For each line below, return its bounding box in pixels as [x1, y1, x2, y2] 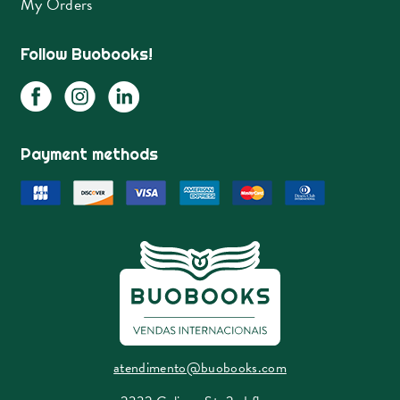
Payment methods [20, 144, 158, 165]
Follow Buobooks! [20, 44, 153, 65]
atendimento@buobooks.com [113, 357, 287, 379]
